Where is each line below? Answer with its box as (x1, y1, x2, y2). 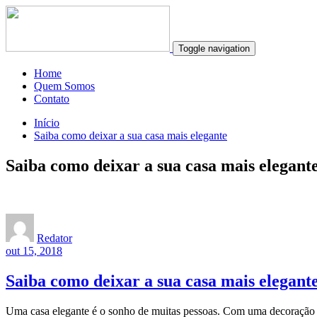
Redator (37, 231, 72, 244)
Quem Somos (34, 80, 95, 92)
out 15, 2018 (6, 244, 62, 257)
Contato (34, 93, 69, 105)
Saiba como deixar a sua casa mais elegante (34, 129, 227, 142)
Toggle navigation (178, 43, 250, 54)
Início (34, 117, 59, 129)
